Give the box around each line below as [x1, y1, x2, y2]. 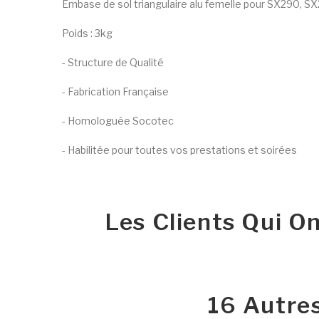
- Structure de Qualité [62, 56, 164, 68]
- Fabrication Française [62, 85, 169, 98]
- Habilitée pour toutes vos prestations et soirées [62, 143, 297, 156]
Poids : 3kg [62, 26, 113, 39]
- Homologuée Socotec [62, 114, 174, 127]
